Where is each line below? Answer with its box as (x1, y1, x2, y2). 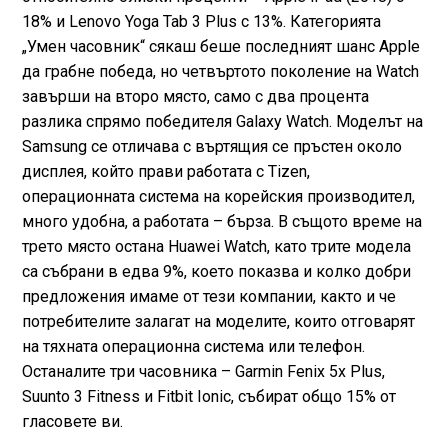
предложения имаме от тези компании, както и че (21, 286, 396, 306)
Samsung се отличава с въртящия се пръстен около (21, 136, 402, 156)
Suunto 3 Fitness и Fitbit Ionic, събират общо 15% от (21, 386, 396, 406)
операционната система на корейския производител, (21, 186, 415, 206)
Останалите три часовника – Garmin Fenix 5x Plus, (21, 361, 385, 381)
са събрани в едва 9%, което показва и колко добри (21, 261, 411, 281)
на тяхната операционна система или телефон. (21, 336, 365, 356)
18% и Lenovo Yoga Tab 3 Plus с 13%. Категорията (21, 11, 381, 31)
